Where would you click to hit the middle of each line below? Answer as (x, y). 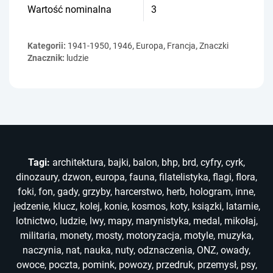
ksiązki (207, 207)
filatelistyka (184, 177)
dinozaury (37, 177)
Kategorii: (48, 46)
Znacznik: (47, 58)
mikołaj (240, 221)
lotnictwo (35, 221)
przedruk (174, 265)
